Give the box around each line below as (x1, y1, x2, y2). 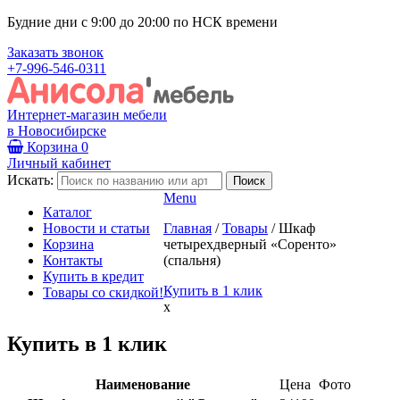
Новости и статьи (43, 220, 150, 236)
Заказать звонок (7, 45, 104, 60)
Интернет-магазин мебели (7, 106, 167, 122)
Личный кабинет (7, 154, 111, 171)
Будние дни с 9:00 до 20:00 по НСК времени (7, 14, 278, 29)
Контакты (43, 252, 103, 268)
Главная (163, 220, 212, 236)
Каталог (43, 204, 92, 220)
